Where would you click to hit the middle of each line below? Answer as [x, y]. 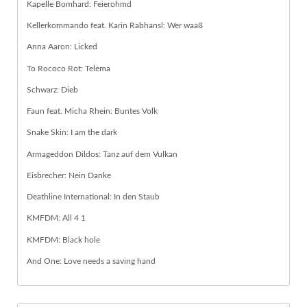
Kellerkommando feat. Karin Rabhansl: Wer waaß [115, 26]
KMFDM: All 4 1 [56, 218]
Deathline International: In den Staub [93, 197]
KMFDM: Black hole [63, 240]
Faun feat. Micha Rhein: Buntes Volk [92, 111]
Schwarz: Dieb [52, 89]
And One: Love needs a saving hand [91, 261]
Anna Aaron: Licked [62, 47]
